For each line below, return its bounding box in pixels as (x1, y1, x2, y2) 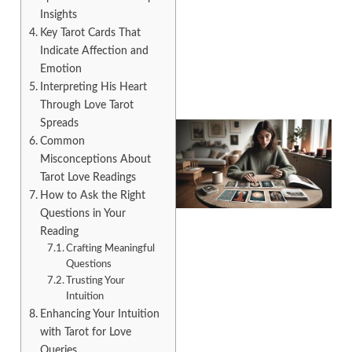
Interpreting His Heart (39, 81, 147, 93)
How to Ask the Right (39, 189, 145, 202)
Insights (39, 9, 77, 21)
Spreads (39, 117, 79, 130)
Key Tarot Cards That (39, 27, 141, 39)
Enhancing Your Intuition (39, 308, 159, 321)
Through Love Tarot (39, 99, 134, 112)
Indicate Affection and (39, 45, 148, 57)
